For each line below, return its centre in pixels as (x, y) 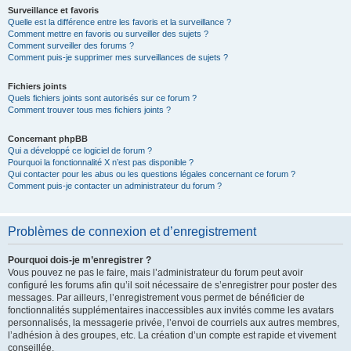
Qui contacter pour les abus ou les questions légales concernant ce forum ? (152, 174)
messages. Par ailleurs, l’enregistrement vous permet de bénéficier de (156, 298)
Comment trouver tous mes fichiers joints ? (89, 110)
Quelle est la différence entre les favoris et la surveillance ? (119, 22)
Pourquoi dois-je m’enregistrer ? (80, 260)
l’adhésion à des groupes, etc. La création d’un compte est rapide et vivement (172, 335)
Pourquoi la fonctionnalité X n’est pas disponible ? (101, 162)
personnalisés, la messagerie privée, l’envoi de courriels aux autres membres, (174, 323)
